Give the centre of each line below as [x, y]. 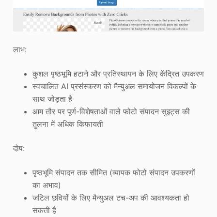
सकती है [44, 210]
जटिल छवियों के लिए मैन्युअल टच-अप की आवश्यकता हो [111, 198]
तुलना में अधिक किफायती [68, 124]
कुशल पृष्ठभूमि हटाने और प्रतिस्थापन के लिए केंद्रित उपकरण [118, 74]
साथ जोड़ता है [52, 99]
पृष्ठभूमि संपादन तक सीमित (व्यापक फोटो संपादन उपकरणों [114, 172]
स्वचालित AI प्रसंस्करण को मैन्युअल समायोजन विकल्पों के [114, 86]
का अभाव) [46, 185]
